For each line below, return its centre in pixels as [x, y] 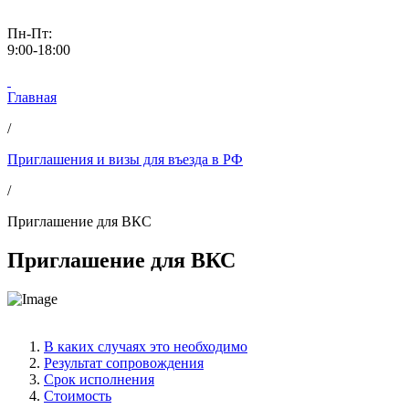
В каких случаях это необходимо [146, 346]
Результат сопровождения [124, 362]
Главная [32, 97]
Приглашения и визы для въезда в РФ [125, 159]
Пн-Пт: [30, 33]
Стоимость [78, 395]
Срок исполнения [99, 379]
